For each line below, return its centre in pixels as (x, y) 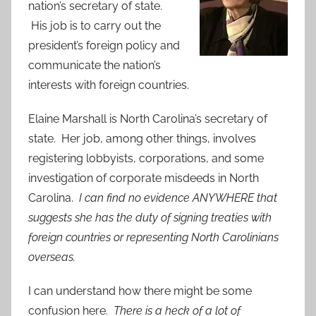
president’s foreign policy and (104, 46)
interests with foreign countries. (109, 85)
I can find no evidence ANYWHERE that (177, 198)
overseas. (53, 257)
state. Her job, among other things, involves (142, 139)
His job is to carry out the (95, 26)
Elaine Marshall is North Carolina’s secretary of (148, 119)
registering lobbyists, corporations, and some (146, 159)
